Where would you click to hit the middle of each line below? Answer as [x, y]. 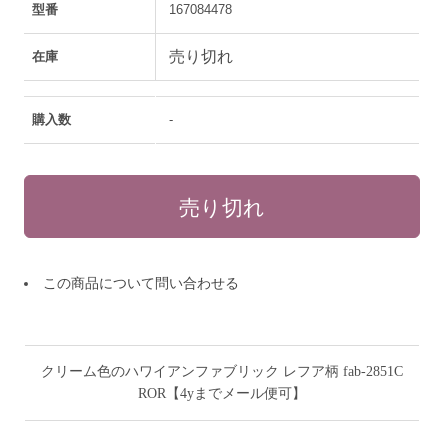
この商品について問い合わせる [141, 282]
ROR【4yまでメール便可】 [221, 393]
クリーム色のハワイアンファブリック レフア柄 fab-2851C [221, 371]
